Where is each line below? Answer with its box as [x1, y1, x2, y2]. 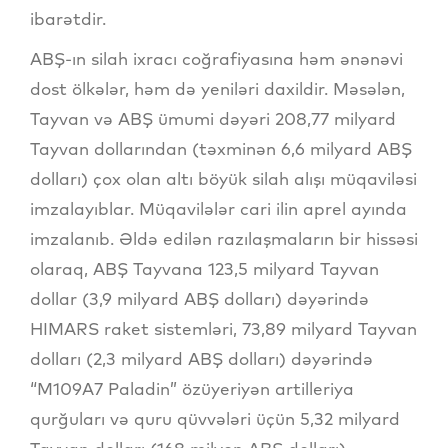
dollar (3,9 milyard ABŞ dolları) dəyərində [30, 288, 369, 310]
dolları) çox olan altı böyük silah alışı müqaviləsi [30, 168, 417, 190]
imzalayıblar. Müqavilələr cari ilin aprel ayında [30, 198, 407, 220]
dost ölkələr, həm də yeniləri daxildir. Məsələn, [30, 78, 405, 100]
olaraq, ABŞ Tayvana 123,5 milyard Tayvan [30, 258, 379, 280]
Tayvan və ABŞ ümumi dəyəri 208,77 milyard [30, 108, 396, 130]
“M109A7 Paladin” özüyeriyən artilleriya [30, 378, 354, 400]
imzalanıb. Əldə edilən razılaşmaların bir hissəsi [30, 228, 418, 250]
